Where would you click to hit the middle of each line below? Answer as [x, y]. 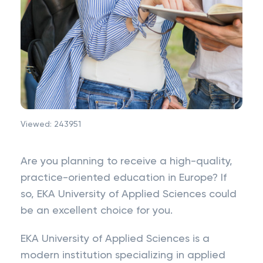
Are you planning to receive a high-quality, [127, 161]
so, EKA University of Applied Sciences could [129, 194]
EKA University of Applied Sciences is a [115, 239]
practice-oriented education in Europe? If [124, 178]
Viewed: [37, 124]
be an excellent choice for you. [97, 211]
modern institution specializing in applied [123, 255]
